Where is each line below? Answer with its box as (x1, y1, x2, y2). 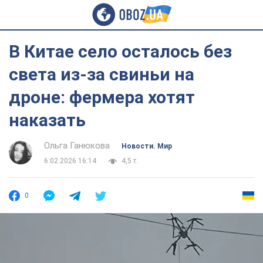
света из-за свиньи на (9, 64, 194, 85)
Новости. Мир (122, 142, 172, 150)
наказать (9, 110, 86, 130)
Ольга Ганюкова (44, 140, 110, 151)
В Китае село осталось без (9, 41, 232, 62)
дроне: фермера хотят (9, 87, 195, 107)
